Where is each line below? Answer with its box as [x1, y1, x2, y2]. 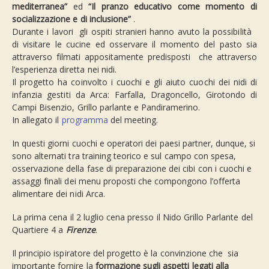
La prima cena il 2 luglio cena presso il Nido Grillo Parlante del [12, 211, 253, 223]
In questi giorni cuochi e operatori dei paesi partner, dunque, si [12, 137, 256, 149]
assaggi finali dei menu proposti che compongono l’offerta [12, 175, 240, 187]
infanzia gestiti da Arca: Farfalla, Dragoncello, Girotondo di [12, 88, 257, 100]
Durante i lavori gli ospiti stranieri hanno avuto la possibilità [12, 25, 257, 37]
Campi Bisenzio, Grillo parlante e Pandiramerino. [12, 101, 201, 113]
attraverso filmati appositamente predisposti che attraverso [12, 50, 257, 62]
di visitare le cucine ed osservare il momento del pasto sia [12, 38, 257, 50]
